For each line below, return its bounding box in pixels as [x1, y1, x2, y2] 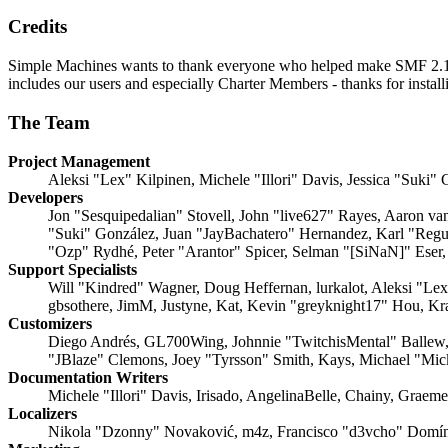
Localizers [8, 404, 77, 422]
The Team [8, 111, 90, 133]
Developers [8, 188, 83, 206]
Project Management [8, 152, 150, 170]
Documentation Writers [8, 368, 168, 386]
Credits [8, 16, 67, 38]
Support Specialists [8, 260, 137, 278]
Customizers [8, 314, 92, 332]
